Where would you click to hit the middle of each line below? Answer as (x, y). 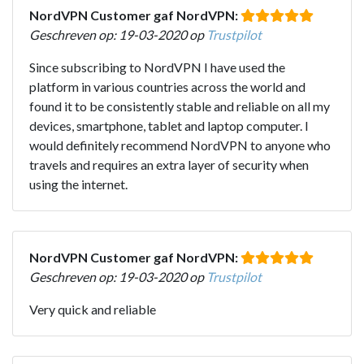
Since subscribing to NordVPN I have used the (157, 67)
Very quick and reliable (93, 309)
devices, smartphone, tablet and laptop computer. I (169, 125)
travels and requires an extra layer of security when (169, 164)
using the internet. (78, 184)
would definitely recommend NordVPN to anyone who (180, 145)
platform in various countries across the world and (167, 86)
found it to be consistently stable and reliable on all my (180, 106)
